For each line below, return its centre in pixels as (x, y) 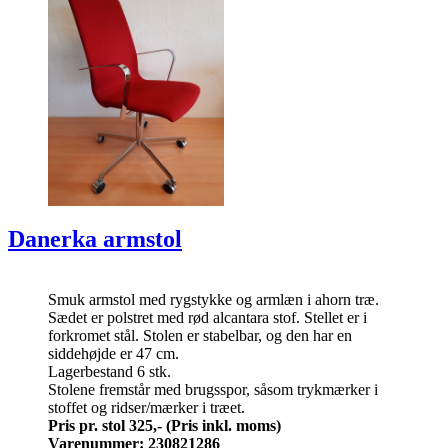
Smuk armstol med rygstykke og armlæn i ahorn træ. (213, 300)
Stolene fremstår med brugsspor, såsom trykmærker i (213, 390)
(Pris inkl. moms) (223, 426)
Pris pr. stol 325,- (105, 426)
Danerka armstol (95, 239)
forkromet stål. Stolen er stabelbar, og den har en (200, 336)
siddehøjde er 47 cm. (113, 354)
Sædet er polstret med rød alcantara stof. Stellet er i (207, 318)
